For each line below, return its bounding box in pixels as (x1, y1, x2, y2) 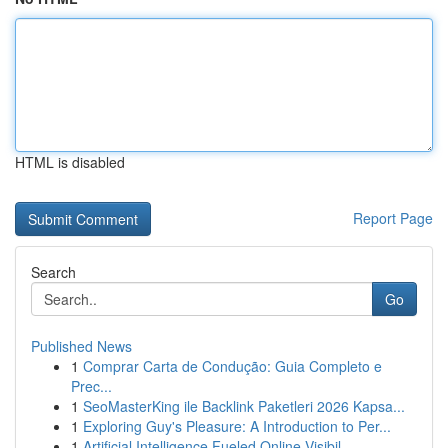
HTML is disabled (15, 152, 125, 172)
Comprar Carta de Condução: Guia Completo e (83, 356, 382, 376)
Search (31, 262, 76, 282)
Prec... (71, 376, 112, 396)
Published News (31, 336, 132, 356)
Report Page (353, 208, 433, 228)
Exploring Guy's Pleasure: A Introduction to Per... (83, 416, 391, 436)
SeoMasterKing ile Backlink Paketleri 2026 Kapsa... (83, 396, 405, 416)
